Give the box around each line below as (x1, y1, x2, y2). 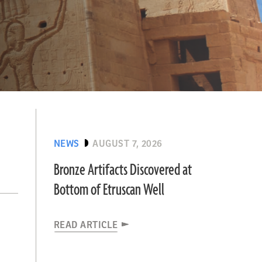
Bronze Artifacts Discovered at (53, 160, 192, 181)
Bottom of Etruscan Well (53, 180, 164, 201)
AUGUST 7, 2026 (92, 139, 163, 149)
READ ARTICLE (53, 220, 118, 230)
